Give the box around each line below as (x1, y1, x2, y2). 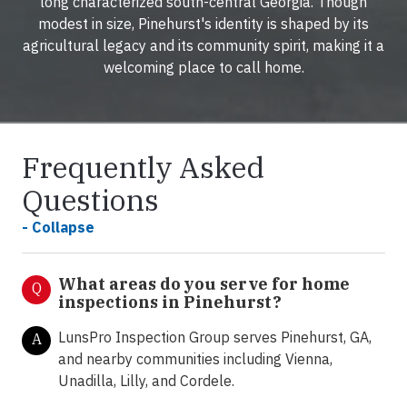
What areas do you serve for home (58, 273, 350, 295)
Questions (22, 181, 159, 220)
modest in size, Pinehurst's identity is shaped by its (38, 15, 369, 34)
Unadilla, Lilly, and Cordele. (58, 372, 234, 391)
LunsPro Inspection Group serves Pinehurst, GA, (58, 328, 372, 347)
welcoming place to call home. (103, 58, 304, 77)
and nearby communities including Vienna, (58, 350, 333, 369)
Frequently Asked (22, 148, 264, 187)
